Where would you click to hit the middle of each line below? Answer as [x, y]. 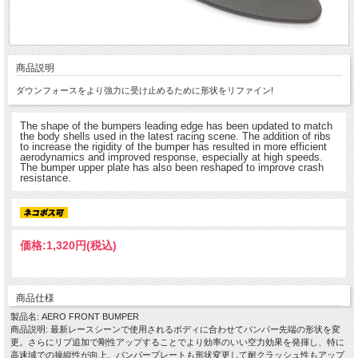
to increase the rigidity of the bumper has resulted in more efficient [173, 146]
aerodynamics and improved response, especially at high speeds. [171, 157]
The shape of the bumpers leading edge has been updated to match [176, 125]
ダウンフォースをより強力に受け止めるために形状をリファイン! [145, 90]
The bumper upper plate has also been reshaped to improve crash [172, 167]
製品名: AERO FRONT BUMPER [75, 317]
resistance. [46, 177]
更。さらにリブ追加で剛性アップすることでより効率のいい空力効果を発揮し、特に [177, 342]
